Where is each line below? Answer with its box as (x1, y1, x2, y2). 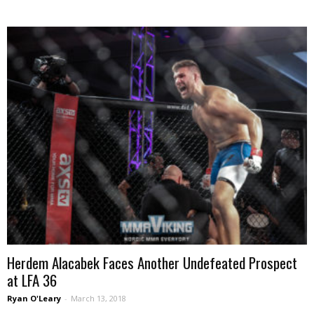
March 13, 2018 (71, 292, 126, 303)
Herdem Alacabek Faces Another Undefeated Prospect (7, 251, 297, 273)
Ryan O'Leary (7, 292, 61, 303)
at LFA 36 (7, 268, 57, 291)
